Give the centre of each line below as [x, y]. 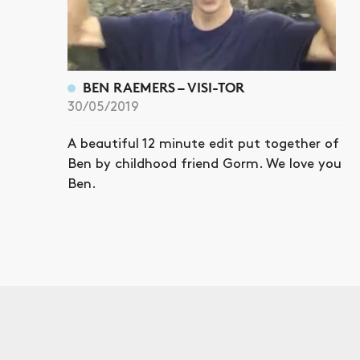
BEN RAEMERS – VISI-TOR [163, 87]
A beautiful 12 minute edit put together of [203, 143]
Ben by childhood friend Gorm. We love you [205, 164]
